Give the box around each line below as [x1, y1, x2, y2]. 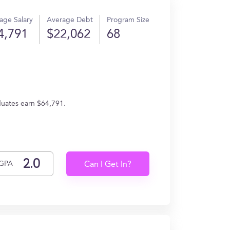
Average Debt [47, 16, 93, 24]
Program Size [107, 16, 149, 24]
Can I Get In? [84, 161, 132, 169]
